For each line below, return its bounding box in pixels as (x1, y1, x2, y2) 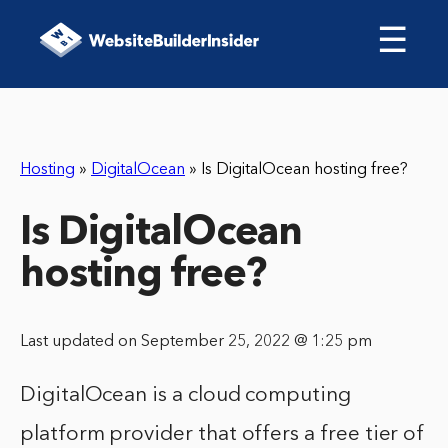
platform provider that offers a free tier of (20, 424, 426, 446)
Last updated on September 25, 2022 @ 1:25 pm (20, 334, 372, 351)
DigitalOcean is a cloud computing (20, 385, 351, 407)
